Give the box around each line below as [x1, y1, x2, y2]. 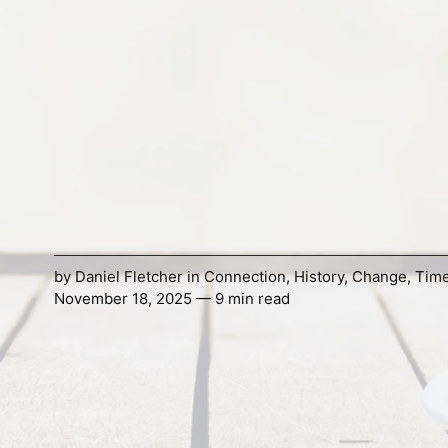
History [293, 267, 344, 287]
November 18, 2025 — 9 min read [53, 289, 290, 309]
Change [351, 267, 407, 287]
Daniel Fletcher [74, 267, 183, 287]
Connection [203, 267, 286, 287]
